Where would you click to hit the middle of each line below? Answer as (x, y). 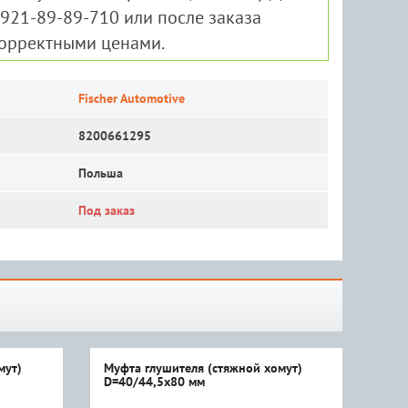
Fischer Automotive (131, 98)
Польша (100, 173)
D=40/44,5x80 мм (154, 382)
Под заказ (106, 210)
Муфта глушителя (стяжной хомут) (203, 368)
